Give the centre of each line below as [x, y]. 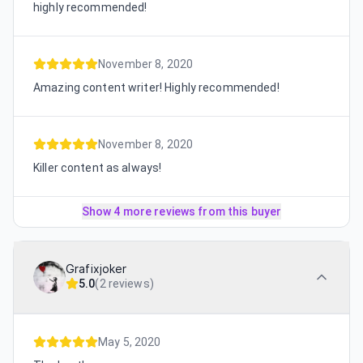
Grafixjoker [96, 269]
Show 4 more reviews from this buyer [181, 211]
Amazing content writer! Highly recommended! [156, 87]
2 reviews [124, 283]
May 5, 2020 [130, 342]
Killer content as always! [98, 167]
